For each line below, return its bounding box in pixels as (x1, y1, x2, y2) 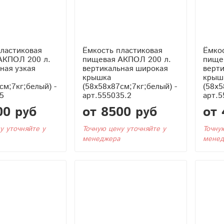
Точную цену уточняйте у (82, 123, 166, 134)
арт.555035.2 (82, 89, 131, 101)
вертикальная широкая (82, 62, 167, 74)
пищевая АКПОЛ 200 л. (82, 53, 171, 65)
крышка (82, 71, 111, 83)
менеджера (82, 133, 120, 144)
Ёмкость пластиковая (82, 44, 162, 56)
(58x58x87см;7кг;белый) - (82, 80, 177, 92)
